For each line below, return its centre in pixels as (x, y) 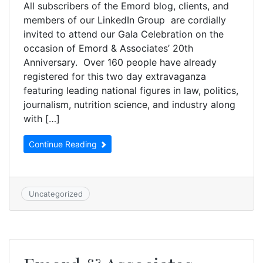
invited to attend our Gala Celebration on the (124, 34)
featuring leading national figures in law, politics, (131, 90)
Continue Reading (64, 144)
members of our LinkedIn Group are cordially (125, 20)
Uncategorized (55, 193)
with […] (42, 118)
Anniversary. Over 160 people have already (120, 62)
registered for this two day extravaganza (115, 76)
